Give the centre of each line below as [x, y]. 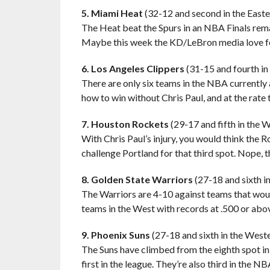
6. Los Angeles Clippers [133, 68]
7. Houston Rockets [125, 124]
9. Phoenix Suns [115, 235]
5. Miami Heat [112, 13]
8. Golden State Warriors [137, 179]
